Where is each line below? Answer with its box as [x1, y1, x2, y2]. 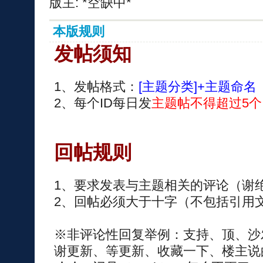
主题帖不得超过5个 [151, 96, 262, 110]
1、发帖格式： [53, 79, 139, 94]
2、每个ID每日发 [53, 96, 151, 110]
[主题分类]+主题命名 [138, 79, 257, 94]
